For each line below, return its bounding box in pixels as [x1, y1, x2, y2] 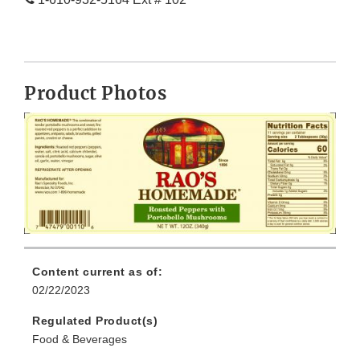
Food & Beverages [32, 332, 127, 346]
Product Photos [24, 82, 166, 105]
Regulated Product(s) [32, 313, 157, 327]
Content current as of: [32, 264, 162, 278]
